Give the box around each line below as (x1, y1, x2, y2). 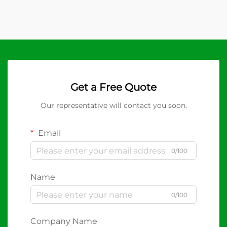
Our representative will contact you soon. (40, 101, 187, 110)
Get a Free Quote (70, 81, 157, 93)
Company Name (30, 216, 97, 226)
